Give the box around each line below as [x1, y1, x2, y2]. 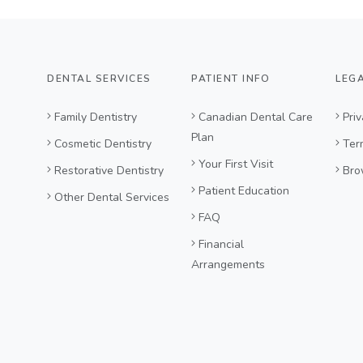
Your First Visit [199, 156, 274, 172]
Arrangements [191, 256, 265, 272]
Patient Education [199, 182, 290, 199]
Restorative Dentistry [54, 162, 164, 178]
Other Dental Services [54, 189, 170, 205]
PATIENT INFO [191, 71, 270, 85]
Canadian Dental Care [199, 109, 314, 125]
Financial [199, 236, 245, 252]
